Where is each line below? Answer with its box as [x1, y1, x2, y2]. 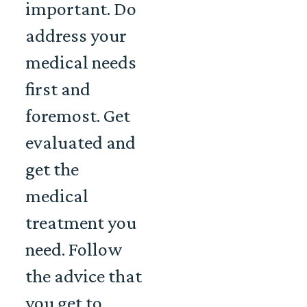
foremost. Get [25, 105, 130, 127]
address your [25, 25, 127, 47]
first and [25, 78, 90, 100]
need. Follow [25, 238, 123, 260]
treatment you [25, 212, 136, 234]
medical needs [25, 51, 136, 73]
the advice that [25, 265, 142, 287]
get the [25, 158, 79, 180]
